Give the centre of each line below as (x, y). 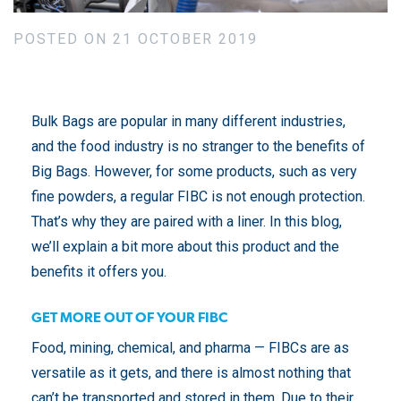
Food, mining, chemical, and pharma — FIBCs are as (190, 348)
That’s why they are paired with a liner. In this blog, (187, 222)
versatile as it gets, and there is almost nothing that (191, 373)
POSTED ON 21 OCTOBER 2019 (136, 39)
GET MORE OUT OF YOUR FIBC (129, 319)
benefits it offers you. (99, 272)
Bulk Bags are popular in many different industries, (188, 121)
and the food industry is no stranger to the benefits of (198, 146)
